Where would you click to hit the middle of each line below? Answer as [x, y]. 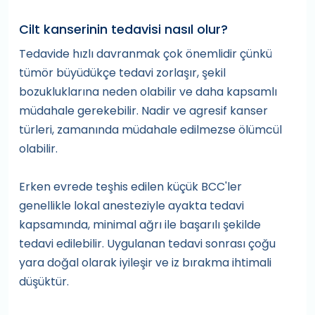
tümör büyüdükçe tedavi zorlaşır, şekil [122, 73]
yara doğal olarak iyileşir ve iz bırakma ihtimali [145, 263]
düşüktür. [44, 282]
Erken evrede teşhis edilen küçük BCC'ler [130, 187]
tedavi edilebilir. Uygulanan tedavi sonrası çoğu [147, 244]
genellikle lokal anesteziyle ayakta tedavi [131, 206]
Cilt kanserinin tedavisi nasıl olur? [123, 30]
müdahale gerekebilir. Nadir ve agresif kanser [143, 111]
